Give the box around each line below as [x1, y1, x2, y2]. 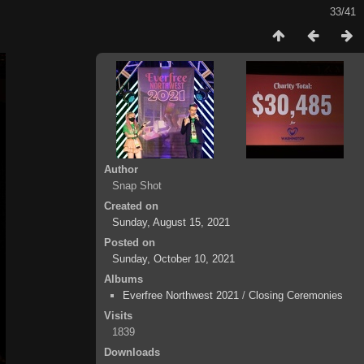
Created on [104, 200, 158, 212]
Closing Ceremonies [249, 289, 343, 301]
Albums [104, 273, 143, 285]
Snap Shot [112, 180, 162, 192]
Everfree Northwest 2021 [123, 289, 239, 301]
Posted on [104, 236, 155, 249]
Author [104, 163, 138, 175]
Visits [104, 310, 132, 322]
